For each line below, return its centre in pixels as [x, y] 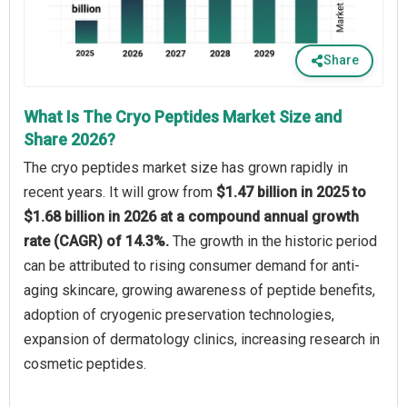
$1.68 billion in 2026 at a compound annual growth [191, 216]
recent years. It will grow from [120, 192]
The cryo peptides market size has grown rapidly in [186, 167]
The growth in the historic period [275, 241]
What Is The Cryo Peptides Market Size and [183, 116]
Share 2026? [69, 139]
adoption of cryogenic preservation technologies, [179, 314]
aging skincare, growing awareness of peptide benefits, [199, 290]
